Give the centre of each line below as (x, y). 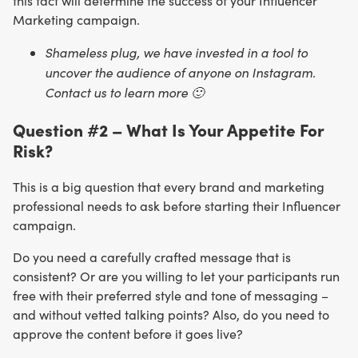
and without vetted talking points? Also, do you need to (171, 314)
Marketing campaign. (76, 20)
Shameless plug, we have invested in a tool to (176, 52)
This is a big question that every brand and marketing (169, 186)
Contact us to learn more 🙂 (124, 92)
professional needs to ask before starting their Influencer (177, 205)
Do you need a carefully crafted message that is (152, 257)
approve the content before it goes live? (128, 333)
